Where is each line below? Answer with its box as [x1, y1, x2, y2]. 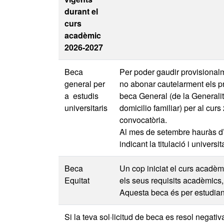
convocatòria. [119, 114, 167, 125]
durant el [64, 5, 98, 17]
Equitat [64, 174, 89, 186]
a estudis [64, 90, 98, 101]
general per [64, 78, 105, 89]
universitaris [64, 102, 107, 113]
